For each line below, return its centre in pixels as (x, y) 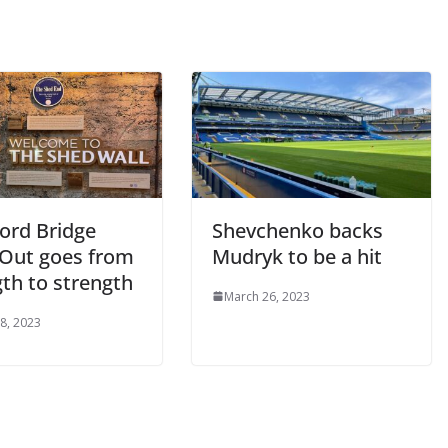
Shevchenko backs (290, 230)
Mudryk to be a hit (289, 256)
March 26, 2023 (259, 296)
